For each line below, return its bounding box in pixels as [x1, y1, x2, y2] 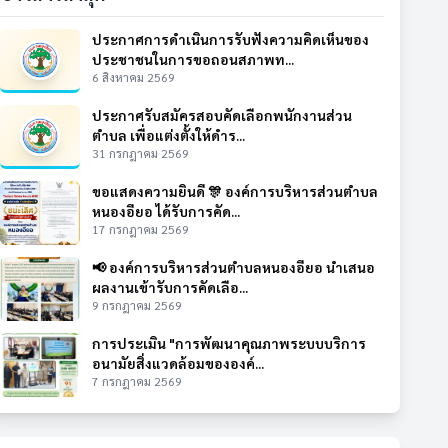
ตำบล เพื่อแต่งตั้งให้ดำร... [92, 126, 245, 144]
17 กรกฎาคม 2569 [92, 221, 189, 237]
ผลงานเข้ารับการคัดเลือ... [92, 278, 248, 296]
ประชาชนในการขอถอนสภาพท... [92, 50, 294, 68]
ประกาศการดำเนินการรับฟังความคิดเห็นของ [92, 30, 369, 48]
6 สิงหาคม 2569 [92, 69, 175, 85]
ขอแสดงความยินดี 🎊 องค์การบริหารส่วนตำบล [92, 182, 378, 200]
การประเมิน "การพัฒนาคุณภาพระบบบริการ [92, 334, 366, 352]
